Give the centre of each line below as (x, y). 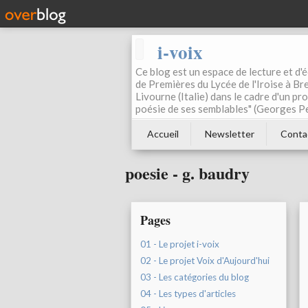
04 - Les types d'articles (188, 294)
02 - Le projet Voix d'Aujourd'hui (205, 261)
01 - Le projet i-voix (180, 244)
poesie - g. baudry (187, 173)
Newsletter (230, 134)
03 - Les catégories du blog (195, 277)
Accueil (163, 134)
